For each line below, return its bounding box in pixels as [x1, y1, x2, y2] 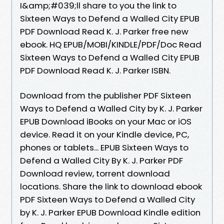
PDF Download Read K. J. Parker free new [20, 25, 188, 37]
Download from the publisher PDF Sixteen [20, 89, 191, 101]
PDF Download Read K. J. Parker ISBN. [20, 64, 170, 76]
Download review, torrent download [20, 167, 170, 179]
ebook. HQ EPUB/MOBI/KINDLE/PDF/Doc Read [20, 38, 201, 50]
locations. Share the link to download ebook [20, 180, 202, 192]
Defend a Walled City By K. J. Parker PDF [20, 154, 183, 166]
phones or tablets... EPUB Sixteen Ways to [20, 141, 188, 153]
